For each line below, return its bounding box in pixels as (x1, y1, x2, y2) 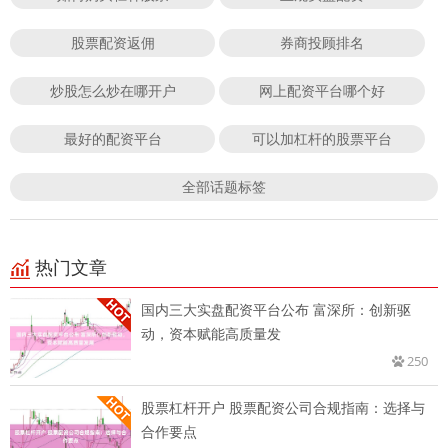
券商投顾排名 (280, 33, 365, 53)
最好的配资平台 (63, 129, 162, 149)
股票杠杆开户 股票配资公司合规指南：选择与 (141, 398, 425, 418)
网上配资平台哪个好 (259, 81, 386, 101)
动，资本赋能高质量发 (141, 324, 281, 344)
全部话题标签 (182, 177, 266, 197)
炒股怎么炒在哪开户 (49, 81, 176, 101)
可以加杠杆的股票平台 (252, 129, 393, 149)
